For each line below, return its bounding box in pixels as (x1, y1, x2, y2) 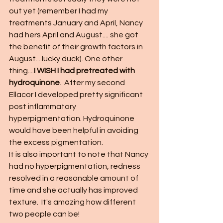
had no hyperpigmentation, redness (9, 162, 142, 170)
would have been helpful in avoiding (9, 126, 140, 134)
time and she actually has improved (9, 186, 139, 194)
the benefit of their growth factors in (9, 43, 144, 51)
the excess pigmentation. (9, 138, 106, 146)
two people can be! (9, 210, 80, 218)
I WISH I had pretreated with (34, 67, 136, 75)
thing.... (9, 67, 34, 75)
